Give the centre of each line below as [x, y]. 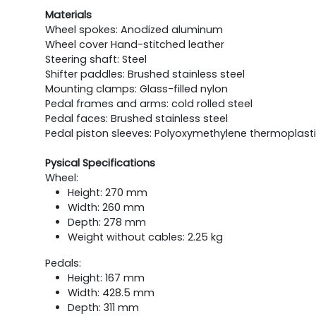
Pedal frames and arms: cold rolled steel [149, 104]
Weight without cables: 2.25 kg [145, 237]
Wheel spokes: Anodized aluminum [134, 30]
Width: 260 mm [106, 208]
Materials [68, 15]
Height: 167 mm [106, 278]
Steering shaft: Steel [96, 60]
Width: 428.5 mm [111, 293]
